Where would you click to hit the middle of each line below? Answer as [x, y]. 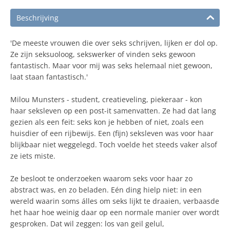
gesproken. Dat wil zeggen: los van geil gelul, [87, 224]
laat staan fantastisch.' [49, 77]
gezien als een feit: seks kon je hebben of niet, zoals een [107, 122]
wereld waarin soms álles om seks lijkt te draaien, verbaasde [115, 201]
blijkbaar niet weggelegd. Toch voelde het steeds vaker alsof [114, 145]
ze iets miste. [33, 156]
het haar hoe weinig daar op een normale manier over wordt [115, 212]
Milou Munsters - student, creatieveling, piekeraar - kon [106, 99]
